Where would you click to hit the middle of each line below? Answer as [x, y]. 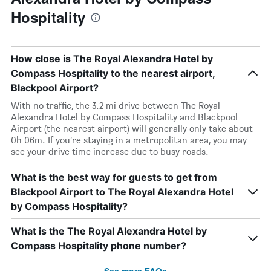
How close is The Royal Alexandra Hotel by [112, 59]
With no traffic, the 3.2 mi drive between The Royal [116, 106]
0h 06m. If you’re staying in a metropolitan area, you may [129, 140]
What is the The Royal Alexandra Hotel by [109, 231]
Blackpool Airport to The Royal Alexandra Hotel [122, 192]
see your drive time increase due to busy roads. [110, 152]
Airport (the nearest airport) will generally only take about [132, 129]
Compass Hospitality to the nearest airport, [113, 73]
